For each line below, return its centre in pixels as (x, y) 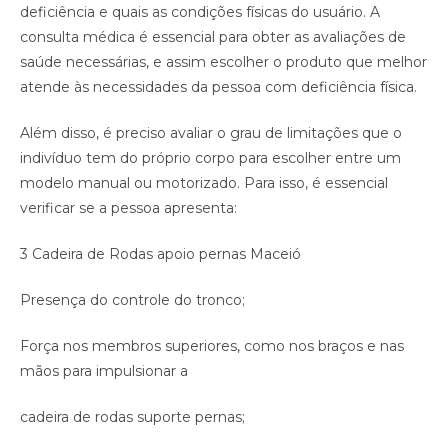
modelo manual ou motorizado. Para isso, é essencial (204, 183)
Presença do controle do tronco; (132, 300)
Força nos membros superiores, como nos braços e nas (212, 346)
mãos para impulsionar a (104, 371)
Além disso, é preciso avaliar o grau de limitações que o (211, 133)
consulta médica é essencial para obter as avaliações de (213, 37)
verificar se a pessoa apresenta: (128, 208)
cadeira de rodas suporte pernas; (132, 417)
